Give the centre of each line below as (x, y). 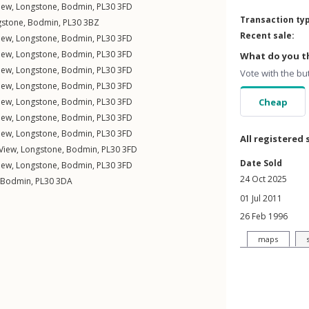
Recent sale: (267, 36)
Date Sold (261, 163)
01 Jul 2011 (261, 198)
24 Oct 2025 (263, 179)
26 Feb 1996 (264, 216)
